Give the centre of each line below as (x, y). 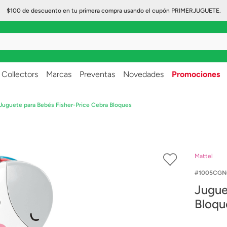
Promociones (196, 74)
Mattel (204, 156)
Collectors (20, 74)
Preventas (97, 74)
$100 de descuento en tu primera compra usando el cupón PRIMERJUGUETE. (113, 11)
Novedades (143, 74)
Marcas (59, 74)
